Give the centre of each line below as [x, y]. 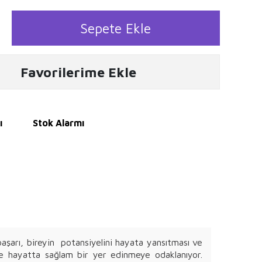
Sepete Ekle [116, 28]
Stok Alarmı [58, 123]
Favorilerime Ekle [78, 72]
